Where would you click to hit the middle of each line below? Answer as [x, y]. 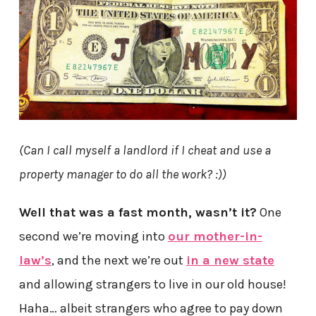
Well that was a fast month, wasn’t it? [138, 213]
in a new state [230, 261]
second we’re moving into [93, 237]
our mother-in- [215, 237]
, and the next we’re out [119, 261]
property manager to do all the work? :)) [122, 175]
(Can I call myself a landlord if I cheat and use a [145, 151]
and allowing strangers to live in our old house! [152, 285]
